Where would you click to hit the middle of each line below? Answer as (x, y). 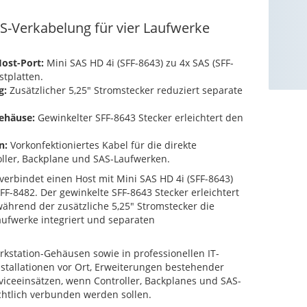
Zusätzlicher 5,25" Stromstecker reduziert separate (125, 90)
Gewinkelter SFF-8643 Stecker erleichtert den (139, 118)
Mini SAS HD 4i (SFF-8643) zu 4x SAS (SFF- (139, 63)
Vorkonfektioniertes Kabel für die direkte (102, 145)
